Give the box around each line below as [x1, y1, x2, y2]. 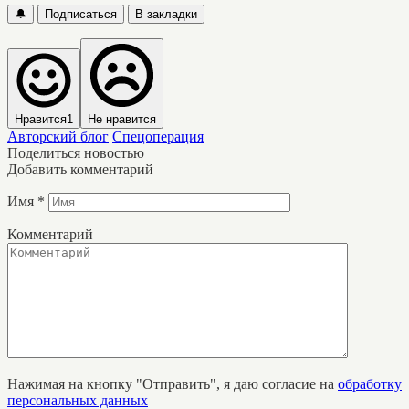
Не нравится [88, 111, 156, 126]
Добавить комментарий [7, 161, 153, 177]
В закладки [135, 6, 197, 21]
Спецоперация [112, 128, 204, 144]
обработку [338, 375, 402, 392]
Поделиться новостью [7, 144, 144, 161]
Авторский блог [7, 128, 109, 144]
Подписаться [45, 6, 117, 21]
